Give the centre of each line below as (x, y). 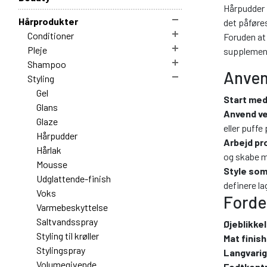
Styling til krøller (68, 235)
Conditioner (51, 35)
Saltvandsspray (67, 221)
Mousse (52, 164)
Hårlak (49, 150)
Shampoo (47, 64)
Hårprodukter (48, 21)
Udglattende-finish (74, 178)
